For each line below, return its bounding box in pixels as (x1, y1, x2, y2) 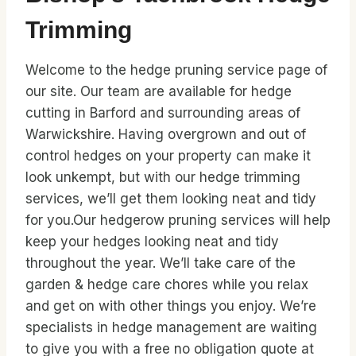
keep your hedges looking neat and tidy (25, 234, 279, 250)
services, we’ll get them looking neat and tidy (25, 191, 316, 207)
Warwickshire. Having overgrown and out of (25, 126, 306, 142)
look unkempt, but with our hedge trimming (25, 169, 300, 185)
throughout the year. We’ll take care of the (25, 255, 296, 271)
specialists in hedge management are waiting (25, 319, 317, 335)
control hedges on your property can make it (25, 148, 311, 164)
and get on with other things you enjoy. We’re (25, 298, 316, 314)
